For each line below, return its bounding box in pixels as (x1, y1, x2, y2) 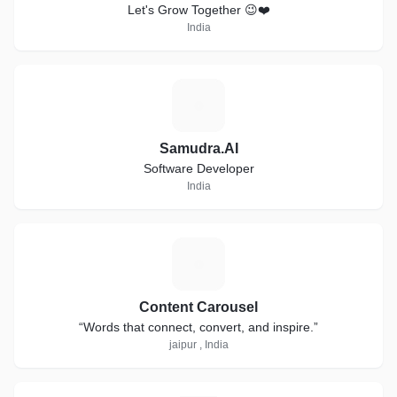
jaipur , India (168, 339, 229, 351)
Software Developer (143, 161, 254, 175)
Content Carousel (139, 300, 258, 315)
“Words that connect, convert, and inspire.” (79, 320, 318, 334)
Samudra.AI (159, 141, 238, 156)
